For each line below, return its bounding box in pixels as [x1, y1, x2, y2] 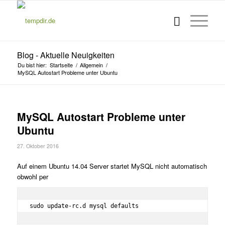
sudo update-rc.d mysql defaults [29, 202, 139, 210]
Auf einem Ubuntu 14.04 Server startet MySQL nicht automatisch [17, 161, 207, 171]
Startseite [49, 61, 73, 69]
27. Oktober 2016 [17, 142, 59, 150]
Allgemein [79, 61, 103, 69]
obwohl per [17, 172, 48, 182]
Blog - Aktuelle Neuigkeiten [17, 49, 115, 61]
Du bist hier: [17, 61, 47, 69]
